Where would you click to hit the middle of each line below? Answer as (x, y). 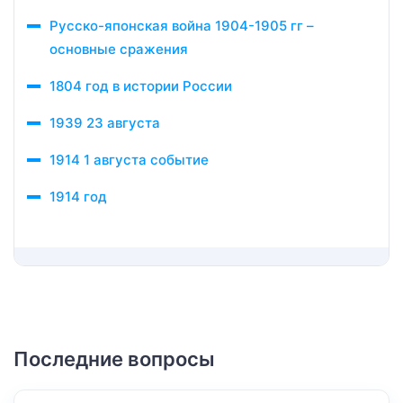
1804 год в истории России (141, 86)
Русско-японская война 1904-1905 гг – (182, 26)
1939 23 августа (105, 123)
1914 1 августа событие (129, 160)
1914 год (78, 197)
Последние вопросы (114, 359)
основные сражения (119, 49)
